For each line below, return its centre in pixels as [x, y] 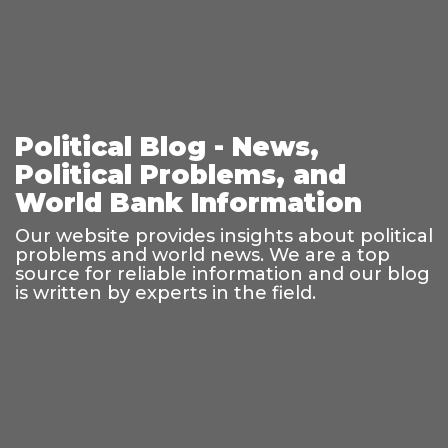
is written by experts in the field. [165, 292]
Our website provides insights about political [224, 235]
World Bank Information [188, 202]
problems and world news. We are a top [202, 254]
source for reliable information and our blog [222, 273]
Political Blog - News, [167, 146]
